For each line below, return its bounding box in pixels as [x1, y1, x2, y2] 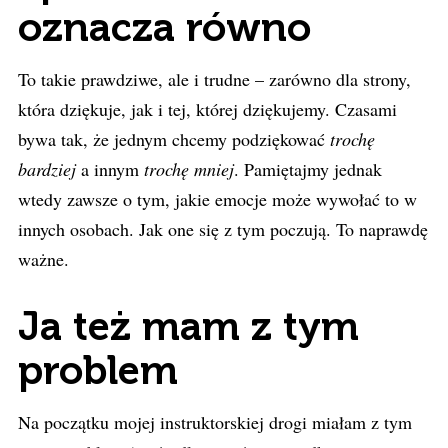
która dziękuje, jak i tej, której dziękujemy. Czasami [18, 97, 397, 121]
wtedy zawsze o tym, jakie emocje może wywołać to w [18, 187, 417, 211]
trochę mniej [144, 157, 234, 181]
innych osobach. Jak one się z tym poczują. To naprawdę [18, 217, 428, 241]
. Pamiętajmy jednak [234, 157, 382, 181]
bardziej [18, 157, 76, 181]
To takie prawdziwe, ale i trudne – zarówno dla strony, [18, 67, 411, 91]
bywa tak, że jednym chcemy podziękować [18, 127, 330, 151]
